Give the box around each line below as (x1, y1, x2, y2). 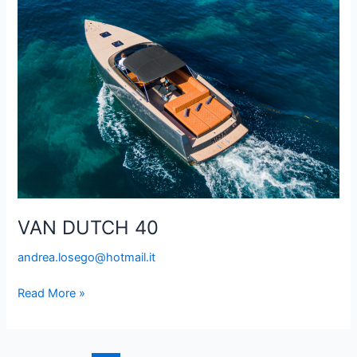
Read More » (18, 285, 86, 300)
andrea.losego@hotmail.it (18, 250, 156, 265)
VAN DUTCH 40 (18, 216, 159, 240)
